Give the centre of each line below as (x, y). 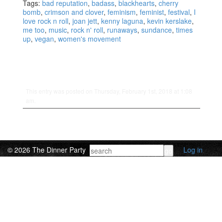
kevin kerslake (170, 21)
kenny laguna (122, 21)
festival (179, 12)
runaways (122, 29)
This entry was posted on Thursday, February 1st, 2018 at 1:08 (109, 91)
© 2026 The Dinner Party (47, 149)
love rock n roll (46, 21)
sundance (157, 29)
